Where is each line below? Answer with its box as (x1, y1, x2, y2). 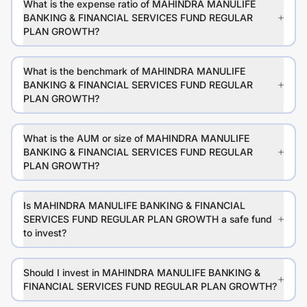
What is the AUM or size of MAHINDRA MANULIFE (23, 132, 249, 145)
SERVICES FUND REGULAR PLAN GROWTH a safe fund (23, 213, 272, 225)
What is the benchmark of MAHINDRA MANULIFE (23, 65, 245, 77)
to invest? (23, 227, 66, 239)
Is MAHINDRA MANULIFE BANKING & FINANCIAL (23, 199, 245, 212)
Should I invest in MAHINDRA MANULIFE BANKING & (23, 267, 260, 279)
